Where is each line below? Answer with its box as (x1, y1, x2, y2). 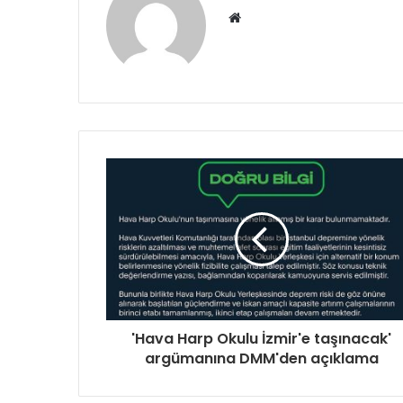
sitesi (240, 30, 274, 48)
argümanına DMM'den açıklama (144, 348, 379, 370)
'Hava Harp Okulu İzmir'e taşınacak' (131, 328, 391, 350)
